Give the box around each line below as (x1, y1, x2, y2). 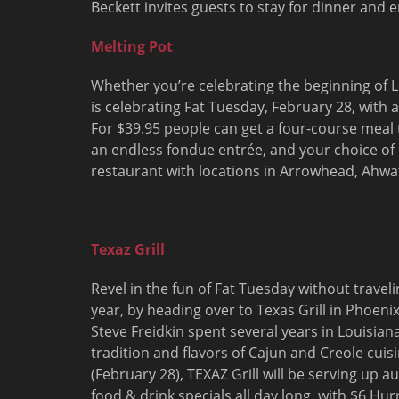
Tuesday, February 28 (208, 97, 352, 117)
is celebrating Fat (91, 97, 208, 117)
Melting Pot (91, 37, 173, 56)
